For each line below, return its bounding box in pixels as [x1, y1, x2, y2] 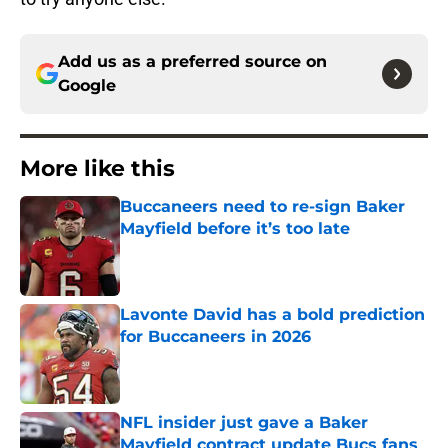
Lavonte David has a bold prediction [120, 305, 425, 325]
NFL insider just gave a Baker [120, 413, 368, 433]
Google [58, 76, 116, 96]
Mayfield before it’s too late [120, 219, 350, 239]
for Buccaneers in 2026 [120, 327, 311, 347]
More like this [20, 155, 175, 183]
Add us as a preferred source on [58, 52, 327, 72]
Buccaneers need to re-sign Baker [120, 197, 405, 217]
